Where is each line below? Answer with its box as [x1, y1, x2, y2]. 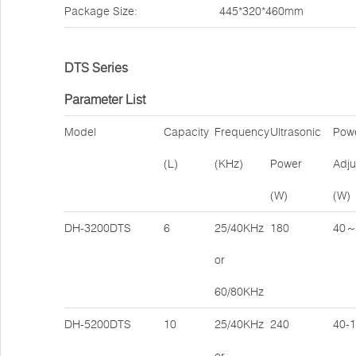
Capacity [164, 125, 209, 139]
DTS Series [64, 60, 128, 75]
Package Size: [64, 4, 137, 18]
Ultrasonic [270, 125, 321, 139]
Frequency [215, 125, 269, 139]
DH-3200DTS [64, 221, 131, 235]
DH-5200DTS [64, 317, 131, 331]
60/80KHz [215, 284, 264, 299]
